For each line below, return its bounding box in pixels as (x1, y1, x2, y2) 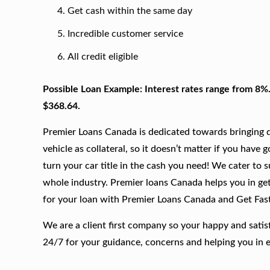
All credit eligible (67, 52, 138, 62)
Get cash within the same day (67, 6, 192, 16)
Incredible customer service (67, 29, 183, 39)
